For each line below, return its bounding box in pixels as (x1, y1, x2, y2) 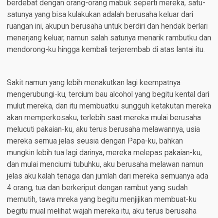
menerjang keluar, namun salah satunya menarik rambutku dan (6, 34, 211, 43)
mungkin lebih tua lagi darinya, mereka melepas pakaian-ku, (6, 148, 202, 158)
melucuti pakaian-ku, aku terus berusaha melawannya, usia (6, 125, 200, 134)
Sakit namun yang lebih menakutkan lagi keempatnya (6, 78, 181, 88)
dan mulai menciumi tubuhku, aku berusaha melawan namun (6, 160, 203, 169)
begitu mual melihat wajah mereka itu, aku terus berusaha (6, 207, 197, 216)
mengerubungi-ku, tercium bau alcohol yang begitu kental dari (6, 90, 209, 99)
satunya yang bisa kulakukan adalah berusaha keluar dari (6, 10, 193, 19)
